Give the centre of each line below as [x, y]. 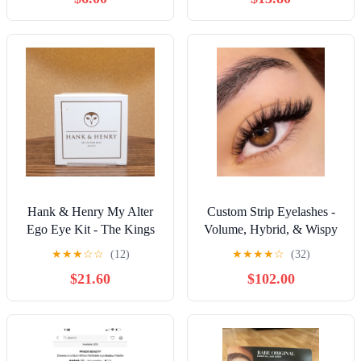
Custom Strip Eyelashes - [271, 211]
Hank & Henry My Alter [90, 211]
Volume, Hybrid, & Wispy [271, 229]
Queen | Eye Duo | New [90, 247]
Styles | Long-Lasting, [271, 247]
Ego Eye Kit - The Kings [90, 229]
